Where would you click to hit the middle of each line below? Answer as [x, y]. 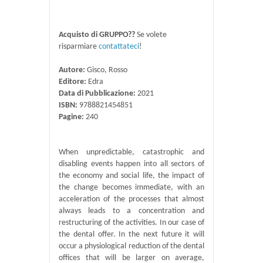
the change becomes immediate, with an [131, 188]
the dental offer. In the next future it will [131, 235]
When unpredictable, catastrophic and [131, 153]
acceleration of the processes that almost [131, 200]
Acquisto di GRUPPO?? [97, 35]
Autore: [72, 70]
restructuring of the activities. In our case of [131, 223]
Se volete [151, 35]
